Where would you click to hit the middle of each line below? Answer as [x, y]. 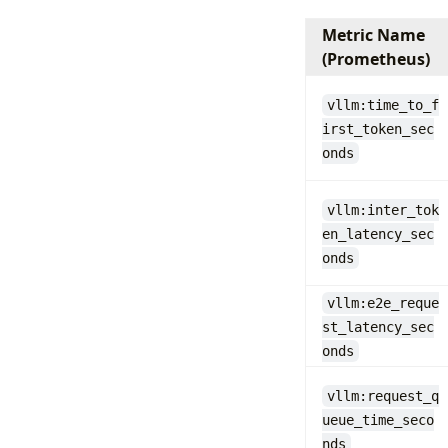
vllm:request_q [383, 395]
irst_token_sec [377, 128]
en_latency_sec [377, 233]
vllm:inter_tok [383, 209]
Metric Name [373, 34]
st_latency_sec [377, 326]
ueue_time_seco [377, 419]
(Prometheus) [375, 58]
